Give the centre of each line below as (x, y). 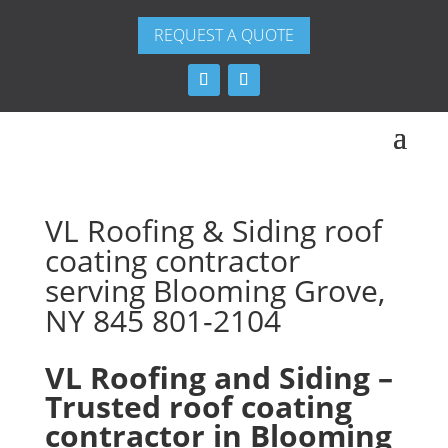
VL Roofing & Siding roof (213, 230)
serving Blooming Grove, (214, 290)
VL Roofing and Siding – (218, 377)
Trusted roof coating (198, 406)
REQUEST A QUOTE (224, 34)
